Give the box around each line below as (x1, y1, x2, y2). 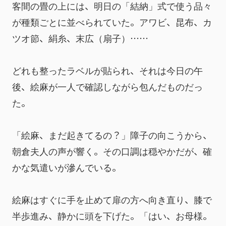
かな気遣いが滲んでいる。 (12, 160, 121, 174)
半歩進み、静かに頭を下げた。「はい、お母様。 (12, 209, 212, 222)
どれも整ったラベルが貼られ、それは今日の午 (12, 64, 203, 77)
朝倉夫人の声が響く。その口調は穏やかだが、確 (12, 144, 212, 157)
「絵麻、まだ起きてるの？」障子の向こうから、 (12, 128, 212, 141)
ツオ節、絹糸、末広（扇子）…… (12, 31, 148, 44)
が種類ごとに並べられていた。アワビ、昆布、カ (12, 15, 212, 28)
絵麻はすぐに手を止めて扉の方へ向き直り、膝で (12, 193, 212, 206)
